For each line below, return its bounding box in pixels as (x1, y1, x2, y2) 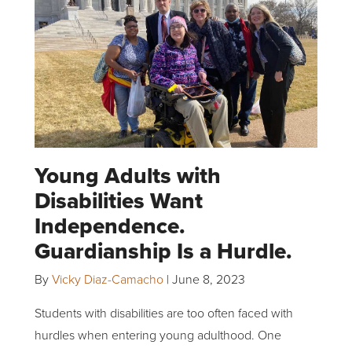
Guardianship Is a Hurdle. (35, 234, 292, 267)
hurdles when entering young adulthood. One (35, 325, 281, 343)
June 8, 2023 (172, 269, 245, 288)
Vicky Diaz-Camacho (52, 269, 163, 288)
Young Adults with (35, 159, 221, 192)
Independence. (35, 209, 185, 242)
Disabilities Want (35, 184, 203, 217)
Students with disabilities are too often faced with (35, 303, 293, 321)
